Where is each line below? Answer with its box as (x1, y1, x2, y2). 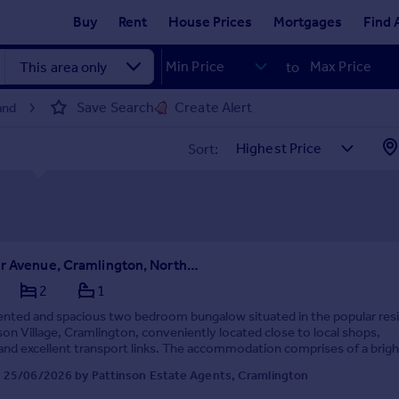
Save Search (77, 99, 155, 116)
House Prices (168, 13, 252, 30)
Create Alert (175, 99, 253, 116)
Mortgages (273, 13, 342, 30)
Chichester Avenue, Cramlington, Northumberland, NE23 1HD (186, 256, 199, 273)
